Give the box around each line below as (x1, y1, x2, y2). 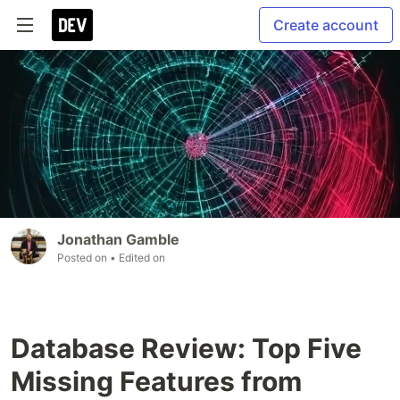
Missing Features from (11, 365, 302, 398)
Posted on (57, 251, 110, 265)
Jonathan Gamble (57, 230, 179, 249)
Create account (273, 16, 379, 34)
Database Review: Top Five (11, 332, 362, 365)
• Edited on (110, 251, 165, 265)
